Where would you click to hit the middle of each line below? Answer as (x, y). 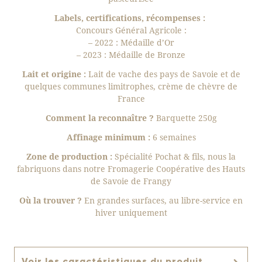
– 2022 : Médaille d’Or (131, 42)
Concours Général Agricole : (131, 30)
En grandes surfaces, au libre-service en (162, 200)
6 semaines (173, 137)
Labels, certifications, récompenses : (131, 18)
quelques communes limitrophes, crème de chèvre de (131, 86)
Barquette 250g (186, 118)
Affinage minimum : (108, 137)
